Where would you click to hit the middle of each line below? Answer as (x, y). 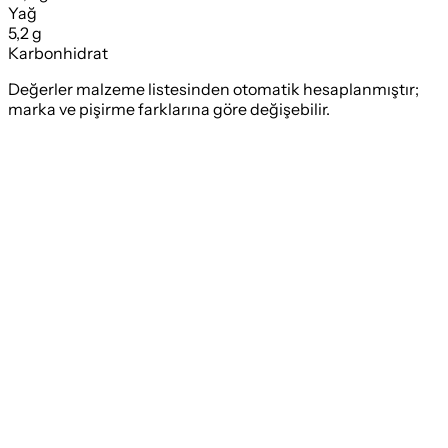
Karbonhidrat (58, 53)
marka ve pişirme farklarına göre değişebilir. (169, 109)
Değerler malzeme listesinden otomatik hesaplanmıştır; (213, 89)
